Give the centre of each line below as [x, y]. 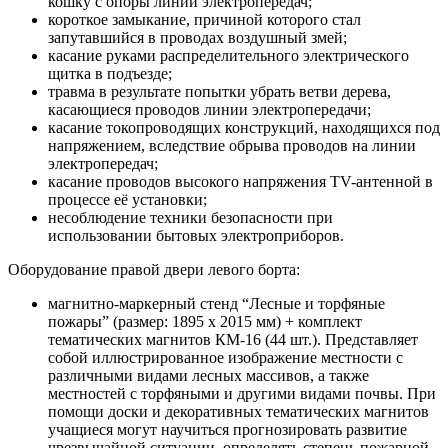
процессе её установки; [127, 200]
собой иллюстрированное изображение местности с [225, 358]
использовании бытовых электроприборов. [196, 236]
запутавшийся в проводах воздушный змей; [197, 38]
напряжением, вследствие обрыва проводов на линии [232, 146]
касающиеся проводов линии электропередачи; [209, 110]
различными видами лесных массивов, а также [208, 376]
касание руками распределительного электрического [228, 56]
